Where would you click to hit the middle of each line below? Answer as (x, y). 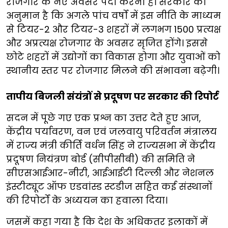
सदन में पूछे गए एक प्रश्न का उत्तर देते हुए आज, (104, 118)
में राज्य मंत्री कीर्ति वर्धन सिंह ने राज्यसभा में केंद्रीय (111, 145)
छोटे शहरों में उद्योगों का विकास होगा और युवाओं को (113, 56)
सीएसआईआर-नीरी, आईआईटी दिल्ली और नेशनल (110, 173)
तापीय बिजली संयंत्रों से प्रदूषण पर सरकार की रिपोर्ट (112, 96)
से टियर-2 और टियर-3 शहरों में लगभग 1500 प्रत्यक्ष (113, 29)
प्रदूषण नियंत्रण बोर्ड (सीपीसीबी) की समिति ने (101, 159)
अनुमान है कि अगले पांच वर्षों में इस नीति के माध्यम (113, 15)
